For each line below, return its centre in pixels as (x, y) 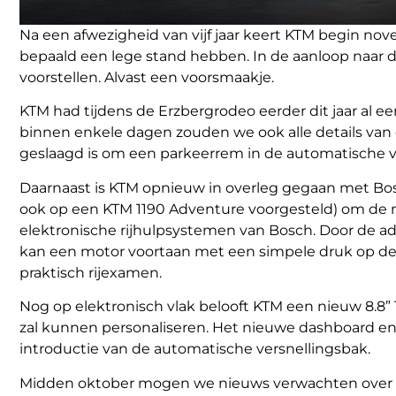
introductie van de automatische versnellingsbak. (195, 349)
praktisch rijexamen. (91, 272)
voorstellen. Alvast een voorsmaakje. (147, 77)
